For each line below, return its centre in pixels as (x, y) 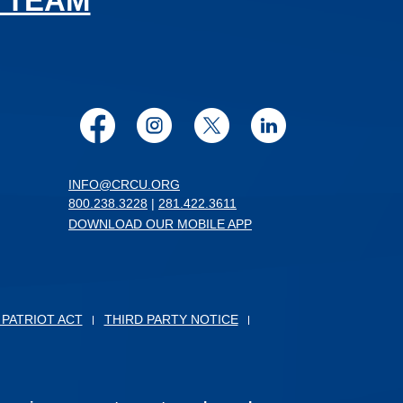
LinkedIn (323, 125)
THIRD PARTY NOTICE (171, 320)
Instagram (221, 125)
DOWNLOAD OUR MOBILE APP (160, 224)
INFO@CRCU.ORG (124, 185)
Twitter (249, 125)
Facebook (161, 125)
